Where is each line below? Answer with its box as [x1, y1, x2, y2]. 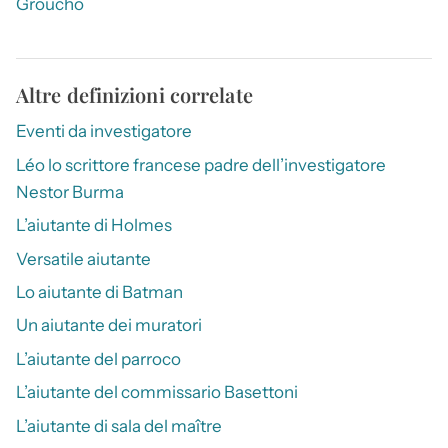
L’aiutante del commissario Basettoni [16, 382, 298, 403]
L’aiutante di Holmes [16, 215, 172, 236]
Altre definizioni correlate [16, 81, 253, 109]
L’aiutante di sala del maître [16, 415, 222, 436]
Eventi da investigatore [16, 121, 192, 142]
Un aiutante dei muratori [16, 315, 202, 336]
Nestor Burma [16, 181, 124, 202]
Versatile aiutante [16, 248, 151, 269]
